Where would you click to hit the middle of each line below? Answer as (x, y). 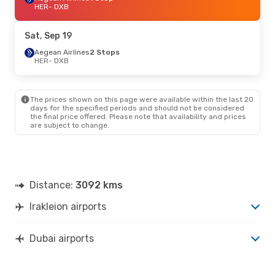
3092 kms (99, 185)
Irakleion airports (68, 206)
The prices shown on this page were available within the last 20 (142, 99)
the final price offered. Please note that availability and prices (138, 116)
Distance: (52, 185)
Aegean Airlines (62, 52)
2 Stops (105, 52)
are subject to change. (70, 125)
